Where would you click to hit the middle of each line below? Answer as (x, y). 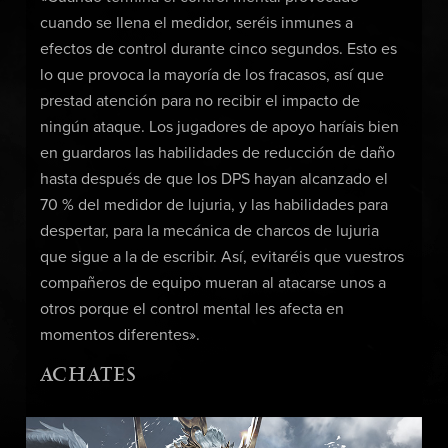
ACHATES (88, 375)
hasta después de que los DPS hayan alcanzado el (213, 179)
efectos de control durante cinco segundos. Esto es (218, 49)
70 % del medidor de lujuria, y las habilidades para (213, 205)
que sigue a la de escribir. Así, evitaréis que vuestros (221, 257)
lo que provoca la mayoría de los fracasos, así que (211, 75)
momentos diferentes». (119, 335)
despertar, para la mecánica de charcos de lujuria (209, 231)
